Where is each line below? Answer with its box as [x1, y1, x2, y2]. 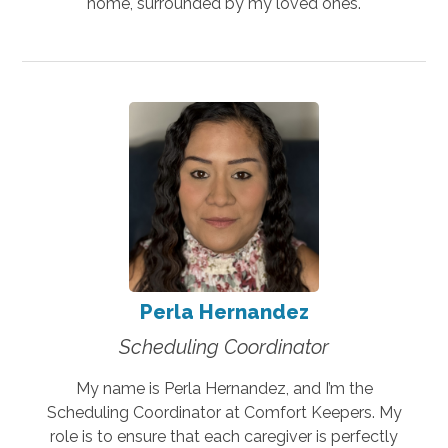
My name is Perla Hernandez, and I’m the [75, 378, 373, 398]
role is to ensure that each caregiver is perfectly [50, 426, 398, 446]
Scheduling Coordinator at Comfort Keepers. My [46, 402, 402, 422]
